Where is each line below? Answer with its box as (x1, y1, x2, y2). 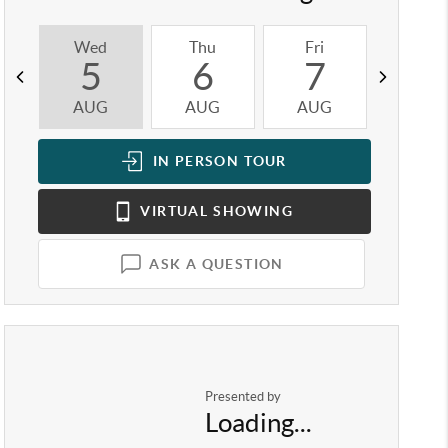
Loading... (204, 407, 312, 437)
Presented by (204, 388, 281, 404)
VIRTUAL (136, 203, 209, 219)
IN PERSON (148, 153, 240, 169)
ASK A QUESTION (149, 255, 284, 272)
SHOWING (213, 203, 294, 219)
